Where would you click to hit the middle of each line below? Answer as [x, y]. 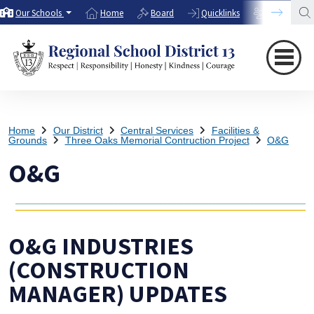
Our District [78, 130]
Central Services [157, 130]
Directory [287, 13]
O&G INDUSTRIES [101, 246]
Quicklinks [221, 13]
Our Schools [39, 13]
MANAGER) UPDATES [118, 294]
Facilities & [235, 130]
